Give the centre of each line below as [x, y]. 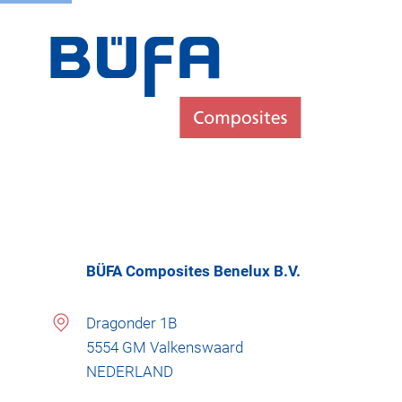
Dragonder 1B [131, 323]
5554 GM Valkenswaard [165, 347]
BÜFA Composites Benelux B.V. [193, 271]
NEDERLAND [130, 371]
